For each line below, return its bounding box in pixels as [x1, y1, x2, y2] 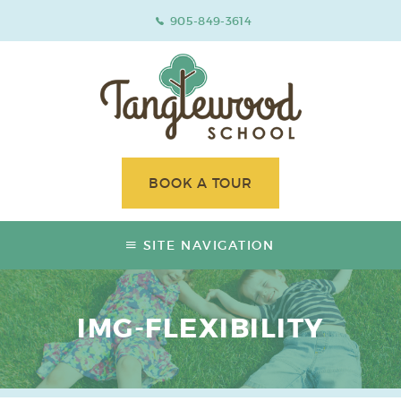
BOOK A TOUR [149, 174, 252, 192]
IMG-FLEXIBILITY [77, 311, 324, 346]
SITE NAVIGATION [142, 237, 275, 253]
